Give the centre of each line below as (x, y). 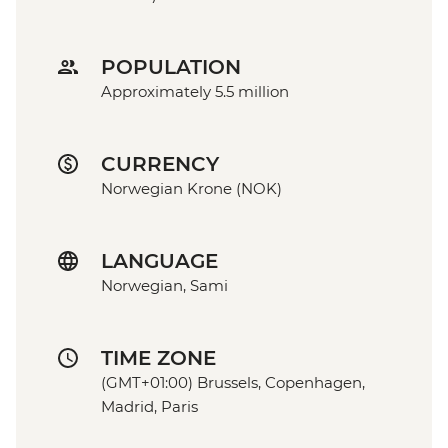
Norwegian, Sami (164, 286)
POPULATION (171, 67)
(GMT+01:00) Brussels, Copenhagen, (233, 383)
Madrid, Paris (149, 407)
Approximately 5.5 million (195, 92)
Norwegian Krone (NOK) (191, 189)
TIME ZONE (158, 358)
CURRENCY (160, 164)
